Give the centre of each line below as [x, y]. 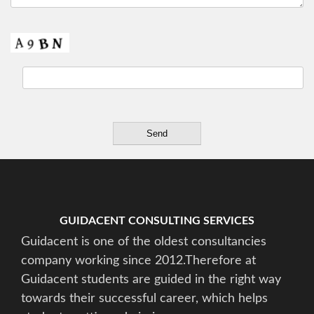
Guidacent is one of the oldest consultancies [144, 241]
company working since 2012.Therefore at [138, 260]
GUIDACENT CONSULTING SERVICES [157, 220]
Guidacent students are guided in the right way [151, 279]
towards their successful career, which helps [144, 298]
